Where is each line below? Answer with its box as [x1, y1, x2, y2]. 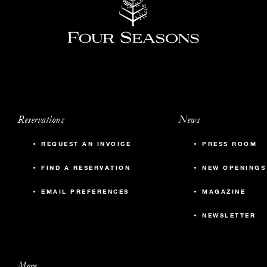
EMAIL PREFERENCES [41, 188, 129, 195]
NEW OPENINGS [202, 164, 266, 172]
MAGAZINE [202, 188, 246, 195]
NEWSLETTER [202, 212, 256, 219]
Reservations [17, 113, 64, 126]
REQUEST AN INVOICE [41, 140, 131, 148]
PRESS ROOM [202, 140, 257, 148]
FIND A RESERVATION [41, 164, 131, 172]
